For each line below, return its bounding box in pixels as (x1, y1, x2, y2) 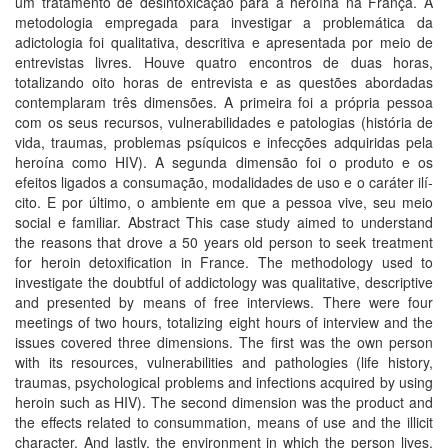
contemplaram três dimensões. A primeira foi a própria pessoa (15, 92, 433, 112)
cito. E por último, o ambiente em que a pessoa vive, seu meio (15, 192, 433, 212)
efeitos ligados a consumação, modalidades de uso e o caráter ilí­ (15, 172, 433, 192)
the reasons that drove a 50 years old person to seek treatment (15, 232, 433, 252)
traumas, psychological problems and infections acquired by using (15, 372, 433, 392)
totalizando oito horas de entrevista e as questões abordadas (15, 72, 433, 92)
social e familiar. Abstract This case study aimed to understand (15, 212, 433, 232)
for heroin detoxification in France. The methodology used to (15, 252, 433, 272)
